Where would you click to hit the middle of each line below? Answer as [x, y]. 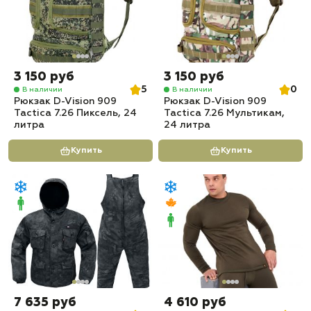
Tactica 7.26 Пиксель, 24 [75, 113]
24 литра [187, 125]
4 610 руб [195, 303]
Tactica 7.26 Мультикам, [224, 113]
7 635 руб [45, 303]
